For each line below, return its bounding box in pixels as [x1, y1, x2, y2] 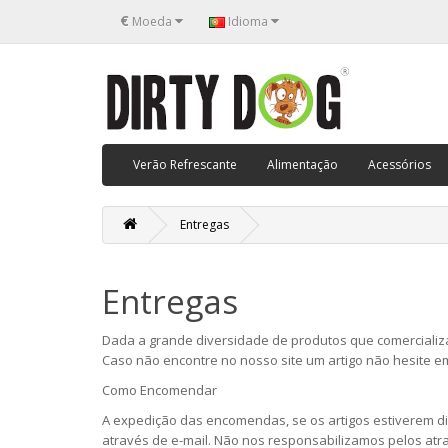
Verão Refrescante [133, 156, 237, 173]
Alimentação [267, 156, 338, 173]
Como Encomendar [102, 381, 217, 399]
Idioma [228, 12, 268, 30]
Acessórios [368, 156, 431, 173]
